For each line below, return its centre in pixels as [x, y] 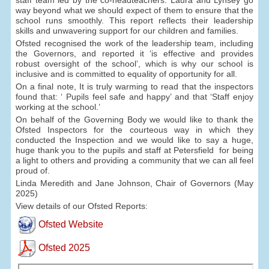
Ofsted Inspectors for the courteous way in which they [134, 129]
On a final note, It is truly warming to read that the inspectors [134, 86]
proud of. [33, 170]
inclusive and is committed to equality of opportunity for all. [127, 74]
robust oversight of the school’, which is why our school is [134, 63]
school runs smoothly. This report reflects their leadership [134, 20]
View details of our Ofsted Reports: [82, 206]
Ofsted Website [71, 224]
